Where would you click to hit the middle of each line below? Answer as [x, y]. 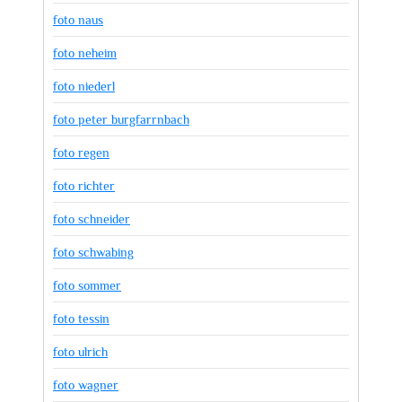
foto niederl [84, 86]
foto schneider [92, 219]
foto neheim [85, 53]
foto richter [84, 186]
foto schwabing [93, 252]
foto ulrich [80, 352]
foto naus [78, 20]
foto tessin [81, 319]
